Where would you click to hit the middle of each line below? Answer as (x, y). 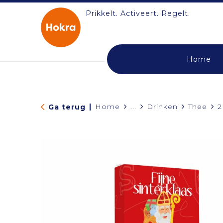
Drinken (162, 107)
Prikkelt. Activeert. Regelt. (138, 13)
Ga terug (67, 107)
